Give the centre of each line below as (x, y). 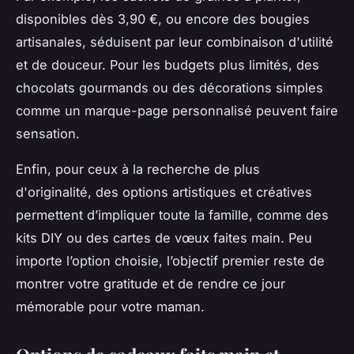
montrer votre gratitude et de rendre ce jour (151, 283)
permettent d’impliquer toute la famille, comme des (172, 215)
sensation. (48, 133)
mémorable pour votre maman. (110, 306)
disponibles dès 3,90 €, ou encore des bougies (163, 19)
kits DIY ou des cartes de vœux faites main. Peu (164, 237)
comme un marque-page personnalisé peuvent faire (177, 110)
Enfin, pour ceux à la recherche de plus (138, 169)
